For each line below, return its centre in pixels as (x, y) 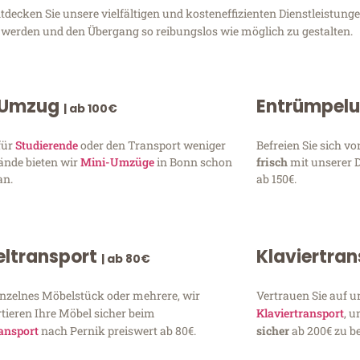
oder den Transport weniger (152, 145)
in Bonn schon (194, 162)
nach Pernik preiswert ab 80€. (118, 330)
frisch (273, 162)
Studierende (47, 145)
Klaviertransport (300, 313)
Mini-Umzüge (118, 162)
